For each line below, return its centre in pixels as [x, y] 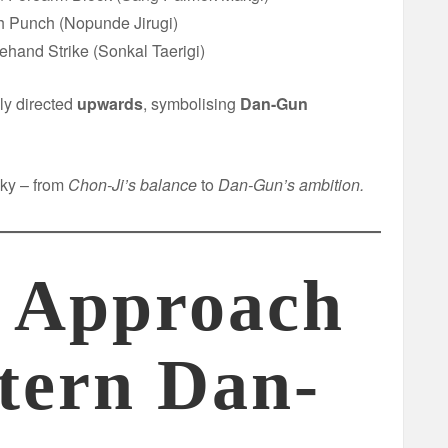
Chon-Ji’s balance [132, 185]
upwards [110, 104]
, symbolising [191, 104]
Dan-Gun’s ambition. [291, 185]
